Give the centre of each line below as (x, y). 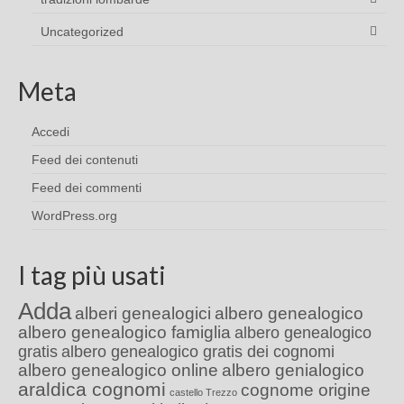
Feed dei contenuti (85, 160)
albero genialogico (293, 371)
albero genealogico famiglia (124, 333)
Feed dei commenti (87, 188)
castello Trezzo (203, 393)
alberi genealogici (143, 314)
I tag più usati (92, 275)
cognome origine (306, 390)
